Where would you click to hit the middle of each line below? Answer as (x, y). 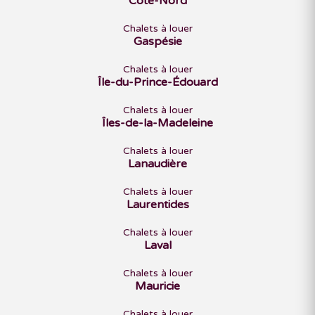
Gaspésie (157, 41)
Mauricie (157, 286)
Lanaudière (157, 164)
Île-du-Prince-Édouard (157, 82)
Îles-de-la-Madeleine (157, 123)
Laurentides (157, 205)
